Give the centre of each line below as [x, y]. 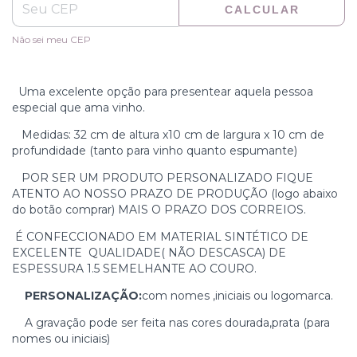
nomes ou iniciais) [61, 339]
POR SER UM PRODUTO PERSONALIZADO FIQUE [163, 178]
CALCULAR [262, 9]
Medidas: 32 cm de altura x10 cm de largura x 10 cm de [168, 135]
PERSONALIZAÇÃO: [83, 296]
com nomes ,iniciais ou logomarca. [237, 296]
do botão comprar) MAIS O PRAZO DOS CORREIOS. [159, 210]
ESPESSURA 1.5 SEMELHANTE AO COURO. [136, 269]
